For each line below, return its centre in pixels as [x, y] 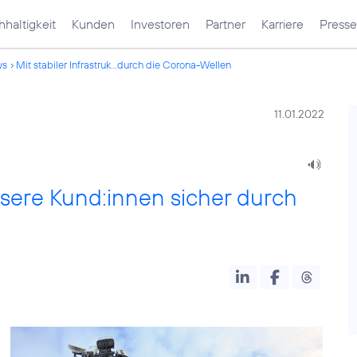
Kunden [93, 24]
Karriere [282, 24]
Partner [226, 24]
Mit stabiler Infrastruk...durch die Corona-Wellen [124, 65]
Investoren [160, 24]
